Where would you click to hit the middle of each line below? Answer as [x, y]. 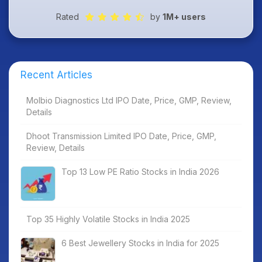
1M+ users [184, 17]
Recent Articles [56, 75]
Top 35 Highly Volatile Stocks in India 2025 [108, 219]
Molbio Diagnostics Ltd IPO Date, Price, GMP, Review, [129, 101]
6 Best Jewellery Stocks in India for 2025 [140, 243]
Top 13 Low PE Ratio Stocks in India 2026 [140, 172]
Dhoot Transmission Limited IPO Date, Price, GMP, [121, 136]
